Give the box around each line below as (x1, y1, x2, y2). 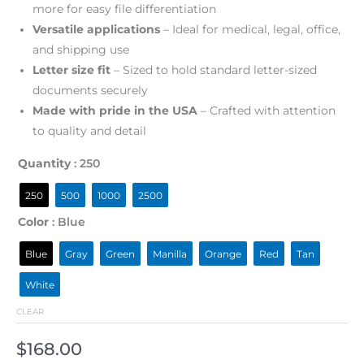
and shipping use (32, 42, 129, 56)
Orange (205, 247, 241, 260)
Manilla (153, 247, 187, 260)
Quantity (18, 156, 71, 170)
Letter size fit (32, 63, 110, 76)
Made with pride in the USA (32, 103, 197, 117)
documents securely (32, 83, 148, 97)
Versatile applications (32, 22, 160, 36)
